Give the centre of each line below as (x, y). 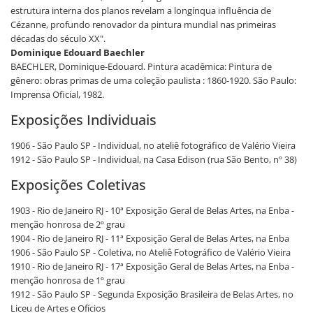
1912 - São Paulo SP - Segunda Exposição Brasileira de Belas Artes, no (152, 294)
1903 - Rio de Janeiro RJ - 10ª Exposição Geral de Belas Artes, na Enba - (152, 210)
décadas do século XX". (58, 38)
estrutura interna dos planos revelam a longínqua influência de (141, 10)
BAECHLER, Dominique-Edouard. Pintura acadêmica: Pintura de (141, 66)
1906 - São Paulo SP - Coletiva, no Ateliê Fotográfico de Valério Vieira (151, 252)
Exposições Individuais (83, 120)
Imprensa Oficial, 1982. (57, 94)
